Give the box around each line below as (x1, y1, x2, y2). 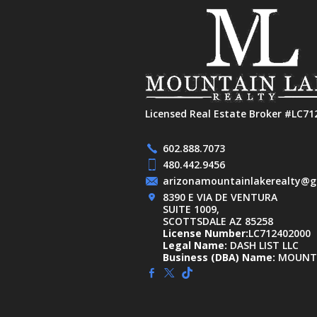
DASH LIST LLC (226, 238, 299, 253)
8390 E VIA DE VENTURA (162, 190, 277, 204)
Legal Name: (162, 238, 227, 253)
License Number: (162, 226, 248, 241)
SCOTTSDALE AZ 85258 (162, 214, 273, 229)
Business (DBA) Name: (162, 250, 275, 265)
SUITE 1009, (162, 202, 219, 217)
